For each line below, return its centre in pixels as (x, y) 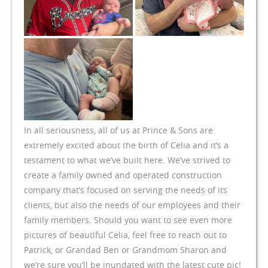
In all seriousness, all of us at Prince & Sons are (118, 130)
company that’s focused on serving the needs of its (126, 190)
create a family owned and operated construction (123, 175)
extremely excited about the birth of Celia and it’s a (126, 145)
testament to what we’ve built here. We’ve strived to (127, 160)
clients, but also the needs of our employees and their (132, 205)
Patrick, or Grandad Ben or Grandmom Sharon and (125, 249)
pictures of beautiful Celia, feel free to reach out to (125, 234)
